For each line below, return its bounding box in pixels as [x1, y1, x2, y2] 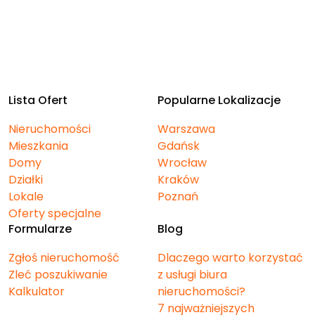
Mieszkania [8, 138, 68, 155]
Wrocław [157, 155, 207, 172]
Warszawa [157, 121, 215, 138]
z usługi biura [157, 266, 227, 283]
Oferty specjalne [8, 205, 101, 222]
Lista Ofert [8, 92, 67, 109]
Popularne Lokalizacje [157, 92, 281, 109]
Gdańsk [157, 138, 200, 155]
